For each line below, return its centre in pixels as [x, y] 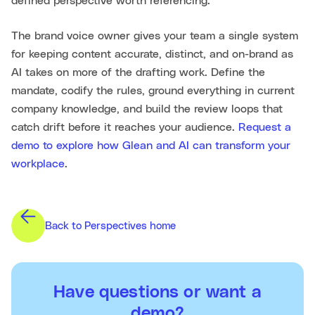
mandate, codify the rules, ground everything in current [153, 91]
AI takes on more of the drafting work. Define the [138, 73]
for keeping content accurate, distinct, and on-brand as [152, 54]
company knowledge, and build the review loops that [147, 109]
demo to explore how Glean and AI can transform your [151, 146]
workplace [38, 164]
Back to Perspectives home [110, 226]
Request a [265, 128]
